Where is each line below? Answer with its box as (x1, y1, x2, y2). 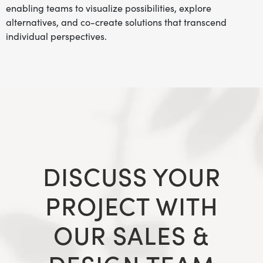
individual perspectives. (6, 31, 107, 42)
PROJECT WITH (45, 190, 218, 222)
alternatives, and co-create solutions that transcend (6, 16, 227, 28)
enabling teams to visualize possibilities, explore (6, 2, 211, 14)
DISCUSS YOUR (42, 161, 221, 193)
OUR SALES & (53, 220, 210, 252)
